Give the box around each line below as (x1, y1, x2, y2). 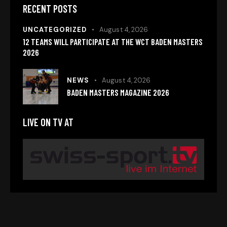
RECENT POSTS (23, 3, 77, 15)
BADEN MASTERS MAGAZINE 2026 (67, 87, 169, 97)
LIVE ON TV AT (23, 116, 73, 129)
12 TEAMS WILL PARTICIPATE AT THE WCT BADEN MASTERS (23, 36, 203, 47)
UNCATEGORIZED (23, 25, 87, 34)
